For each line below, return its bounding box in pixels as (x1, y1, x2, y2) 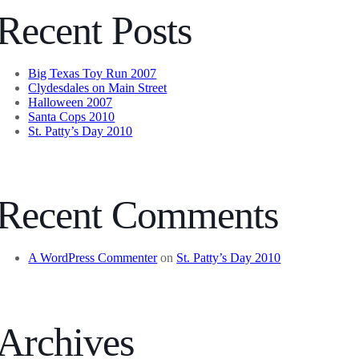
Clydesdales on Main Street (28, 80, 167, 95)
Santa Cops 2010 (28, 109, 115, 123)
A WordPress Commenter (28, 251, 158, 265)
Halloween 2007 (28, 95, 113, 109)
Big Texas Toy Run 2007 (28, 66, 157, 80)
